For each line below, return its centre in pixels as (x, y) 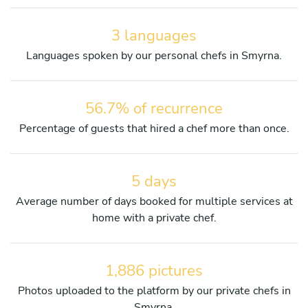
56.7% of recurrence (154, 108)
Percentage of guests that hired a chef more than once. (154, 128)
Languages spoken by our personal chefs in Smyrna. (154, 55)
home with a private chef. (154, 218)
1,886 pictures (154, 271)
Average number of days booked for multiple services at (154, 201)
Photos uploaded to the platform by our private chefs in (154, 290)
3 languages (154, 35)
